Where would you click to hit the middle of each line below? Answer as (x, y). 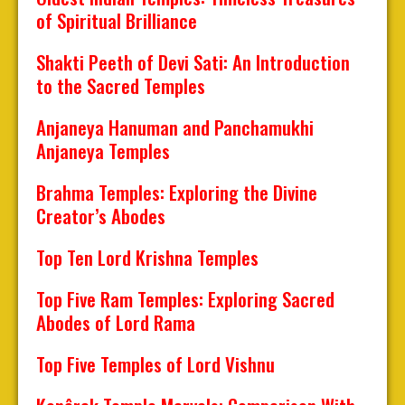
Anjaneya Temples (103, 151)
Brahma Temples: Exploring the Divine (177, 193)
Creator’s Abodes (101, 216)
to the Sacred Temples (121, 86)
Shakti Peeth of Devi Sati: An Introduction (193, 62)
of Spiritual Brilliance (117, 21)
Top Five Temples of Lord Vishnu (155, 364)
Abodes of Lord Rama (116, 323)
